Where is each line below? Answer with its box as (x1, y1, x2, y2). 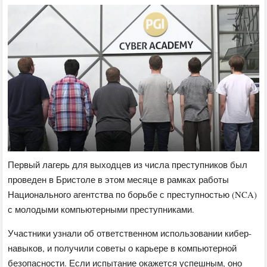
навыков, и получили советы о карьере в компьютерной (8, 241, 237, 254)
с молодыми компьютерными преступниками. (8, 203, 195, 215)
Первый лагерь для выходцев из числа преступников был (8, 158, 248, 170)
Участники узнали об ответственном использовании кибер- (8, 226, 252, 239)
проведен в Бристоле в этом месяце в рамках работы (8, 173, 229, 185)
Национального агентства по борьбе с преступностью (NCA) (8, 188, 257, 200)
